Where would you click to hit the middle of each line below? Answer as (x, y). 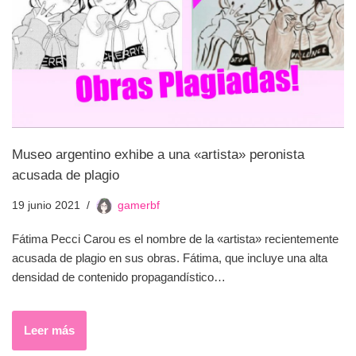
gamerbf (139, 205)
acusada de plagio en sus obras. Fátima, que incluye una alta (170, 257)
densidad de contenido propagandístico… (120, 277)
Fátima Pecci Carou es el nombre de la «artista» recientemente (175, 238)
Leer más (49, 330)
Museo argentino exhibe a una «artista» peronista (158, 154)
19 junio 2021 (46, 205)
